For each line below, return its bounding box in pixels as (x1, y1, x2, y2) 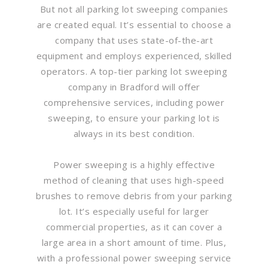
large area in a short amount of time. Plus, (41, 236, 227, 248)
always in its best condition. (73, 127, 195, 139)
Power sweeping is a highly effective (53, 158, 215, 170)
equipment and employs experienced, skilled (36, 49, 232, 62)
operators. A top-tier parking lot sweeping (41, 65, 227, 77)
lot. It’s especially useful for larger (59, 205, 209, 217)
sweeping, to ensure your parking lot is (48, 111, 220, 124)
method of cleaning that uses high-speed (44, 173, 224, 186)
